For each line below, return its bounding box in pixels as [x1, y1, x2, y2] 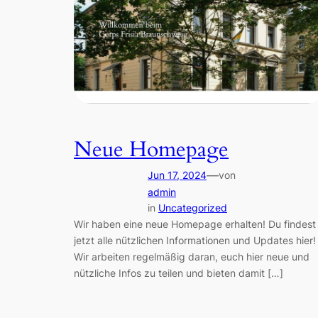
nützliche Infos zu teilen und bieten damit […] [74, 267, 283, 280]
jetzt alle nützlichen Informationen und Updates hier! [74, 234, 316, 247]
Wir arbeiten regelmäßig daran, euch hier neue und [74, 251, 309, 263]
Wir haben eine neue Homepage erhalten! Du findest [74, 218, 316, 231]
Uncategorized [158, 202, 227, 214]
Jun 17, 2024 [148, 169, 207, 182]
